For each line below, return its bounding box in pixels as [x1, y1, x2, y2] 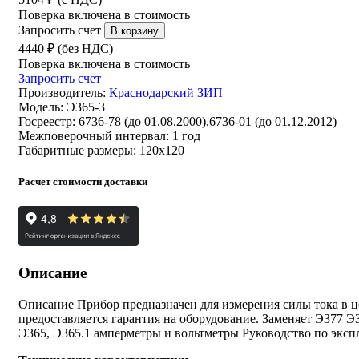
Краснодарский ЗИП [109, 85, 223, 99]
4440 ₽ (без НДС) [18, 41, 113, 55]
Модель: [18, 99, 63, 114]
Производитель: [18, 85, 109, 99]
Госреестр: [18, 114, 75, 128]
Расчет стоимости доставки [18, 175, 147, 188]
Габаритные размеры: [18, 143, 136, 157]
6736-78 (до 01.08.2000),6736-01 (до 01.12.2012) [79, 114, 337, 128]
